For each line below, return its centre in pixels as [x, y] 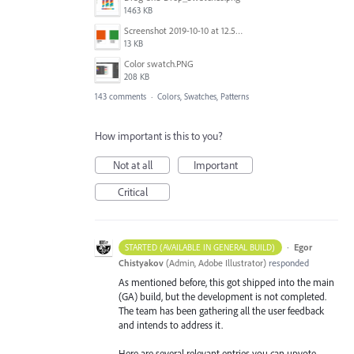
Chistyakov [141, 262]
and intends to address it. [171, 324]
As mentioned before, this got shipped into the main [226, 282]
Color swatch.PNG [159, 63]
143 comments [121, 96]
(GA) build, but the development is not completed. [222, 296]
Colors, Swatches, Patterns [203, 96]
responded [288, 262]
